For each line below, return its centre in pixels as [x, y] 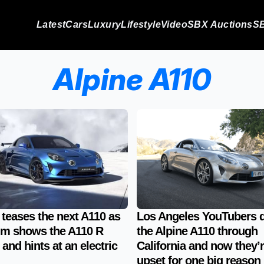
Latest [51, 24]
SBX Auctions [220, 24]
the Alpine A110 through [197, 231]
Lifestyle [141, 24]
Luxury [104, 24]
